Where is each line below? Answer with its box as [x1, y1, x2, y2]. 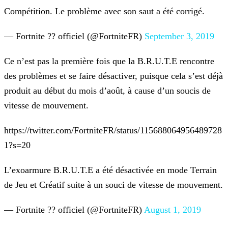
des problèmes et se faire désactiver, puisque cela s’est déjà [4, 71, 223, 81]
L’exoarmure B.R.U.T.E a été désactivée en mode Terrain [4, 165, 217, 176]
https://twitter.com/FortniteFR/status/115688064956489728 [4, 125, 222, 136]
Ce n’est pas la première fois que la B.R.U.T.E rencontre [4, 56, 214, 67]
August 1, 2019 [144, 205, 201, 215]
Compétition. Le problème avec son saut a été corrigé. [4, 6, 205, 17]
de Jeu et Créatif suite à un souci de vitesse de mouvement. [4, 180, 223, 190]
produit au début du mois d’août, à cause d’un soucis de [4, 85, 211, 96]
